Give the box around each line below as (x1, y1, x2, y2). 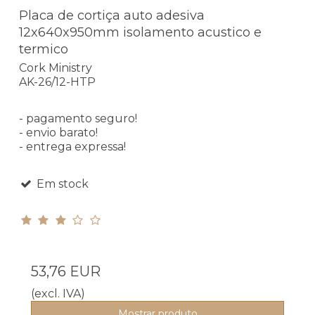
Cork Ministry (19, 60, 92, 75)
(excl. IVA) (31, 286, 85, 300)
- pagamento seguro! (19, 111, 137, 125)
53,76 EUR (31, 262, 101, 280)
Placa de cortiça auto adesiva (19, 8, 205, 24)
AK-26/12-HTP (19, 75, 96, 89)
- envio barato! (19, 125, 98, 139)
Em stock (33, 176, 89, 191)
